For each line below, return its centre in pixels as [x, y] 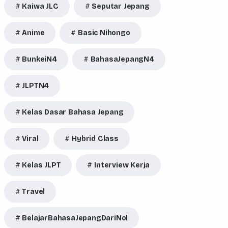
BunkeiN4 [39, 59]
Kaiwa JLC [40, 6]
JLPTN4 [36, 86]
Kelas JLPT [41, 165]
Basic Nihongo [104, 33]
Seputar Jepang [121, 6]
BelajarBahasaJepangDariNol [75, 218]
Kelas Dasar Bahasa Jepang [73, 112]
